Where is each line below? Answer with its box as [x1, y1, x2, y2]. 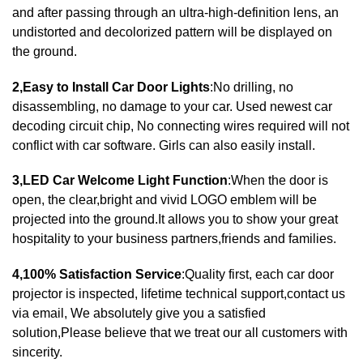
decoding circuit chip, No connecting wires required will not [12, 118, 349, 133]
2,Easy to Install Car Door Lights [12, 79, 210, 94]
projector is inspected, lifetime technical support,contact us [12, 286, 345, 301]
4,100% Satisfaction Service [12, 267, 181, 281]
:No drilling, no [210, 79, 293, 94]
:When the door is [228, 173, 328, 188]
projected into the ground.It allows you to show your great [12, 212, 338, 227]
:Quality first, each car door [181, 267, 334, 281]
